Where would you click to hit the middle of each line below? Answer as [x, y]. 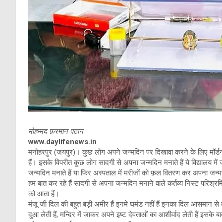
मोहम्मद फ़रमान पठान [56, 132]
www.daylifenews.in [62, 142]
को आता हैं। [44, 194]
